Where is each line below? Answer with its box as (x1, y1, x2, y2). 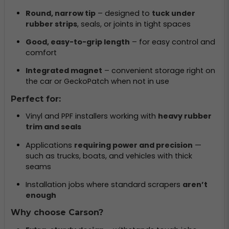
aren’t (182, 179, 208, 190)
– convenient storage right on (102, 65, 215, 76)
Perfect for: (11, 94, 61, 104)
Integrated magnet (25, 65, 102, 76)
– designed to (95, 8, 152, 18)
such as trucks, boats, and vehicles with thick (25, 150, 192, 161)
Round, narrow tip (25, 8, 96, 18)
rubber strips (25, 18, 77, 29)
